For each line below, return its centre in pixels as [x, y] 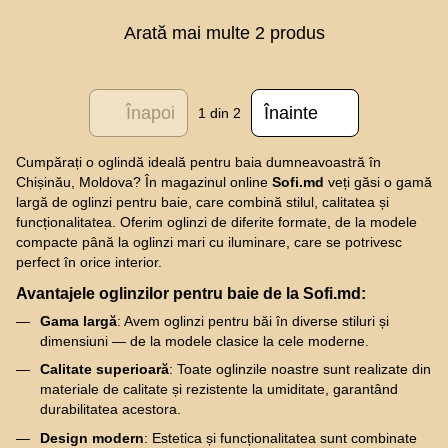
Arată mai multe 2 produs [224, 32]
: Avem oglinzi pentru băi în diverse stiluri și [253, 320]
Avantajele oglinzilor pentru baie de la [159, 292]
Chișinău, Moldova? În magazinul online [144, 182]
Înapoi [150, 112]
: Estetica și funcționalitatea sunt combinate [280, 437]
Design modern [92, 437]
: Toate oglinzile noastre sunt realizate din [300, 369]
